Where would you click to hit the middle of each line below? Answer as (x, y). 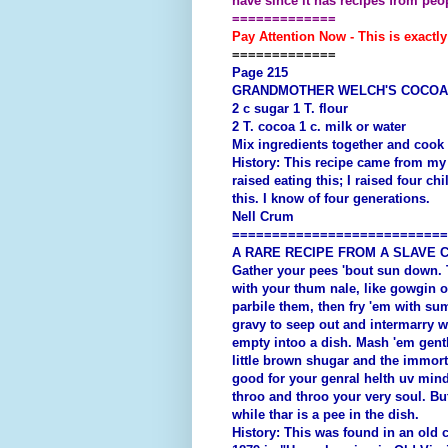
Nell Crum (263, 217)
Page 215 (260, 73)
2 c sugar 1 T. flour (290, 109)
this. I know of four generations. (331, 199)
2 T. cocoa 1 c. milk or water (319, 127)
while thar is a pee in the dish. (325, 415)
